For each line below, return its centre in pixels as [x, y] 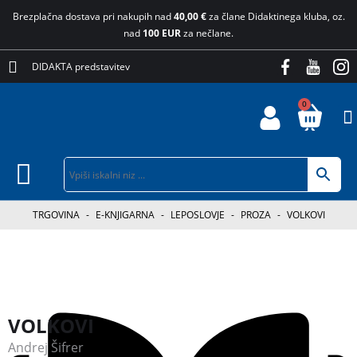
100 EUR [163, 33]
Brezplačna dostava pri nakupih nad [93, 16]
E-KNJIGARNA [125, 215]
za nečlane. [208, 33]
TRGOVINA [56, 215]
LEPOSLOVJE [197, 215]
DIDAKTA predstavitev [81, 67]
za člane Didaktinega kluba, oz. [277, 16]
